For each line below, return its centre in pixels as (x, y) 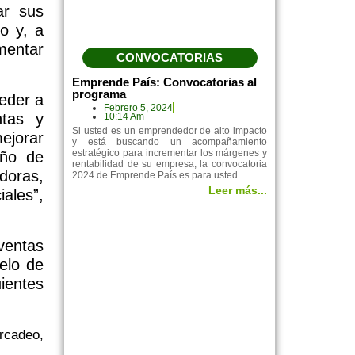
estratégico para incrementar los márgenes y (170, 153)
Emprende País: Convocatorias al (165, 82)
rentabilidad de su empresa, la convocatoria (170, 164)
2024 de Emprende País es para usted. (157, 175)
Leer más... (238, 190)
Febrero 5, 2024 (139, 107)
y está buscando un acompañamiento (170, 141)
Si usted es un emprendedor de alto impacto (170, 130)
